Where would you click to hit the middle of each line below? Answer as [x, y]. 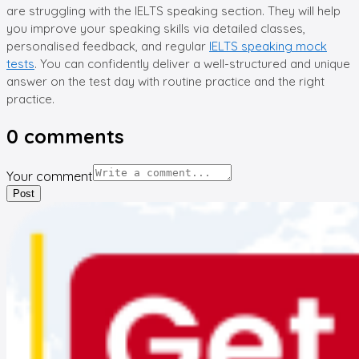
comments [71, 136]
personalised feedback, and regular [108, 46]
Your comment [50, 176]
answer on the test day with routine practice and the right [165, 81]
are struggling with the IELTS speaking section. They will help [173, 10]
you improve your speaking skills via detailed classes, [156, 28]
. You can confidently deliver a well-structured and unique [192, 63]
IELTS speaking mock [268, 46]
